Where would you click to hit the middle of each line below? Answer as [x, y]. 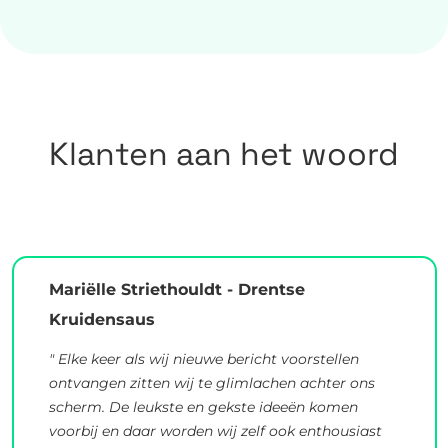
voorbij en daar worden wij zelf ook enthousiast [215, 431]
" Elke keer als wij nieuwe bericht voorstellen [203, 359]
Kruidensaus [101, 320]
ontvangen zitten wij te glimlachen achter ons [211, 383]
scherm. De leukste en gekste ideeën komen [203, 407]
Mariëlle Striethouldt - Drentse [176, 290]
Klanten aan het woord [224, 153]
